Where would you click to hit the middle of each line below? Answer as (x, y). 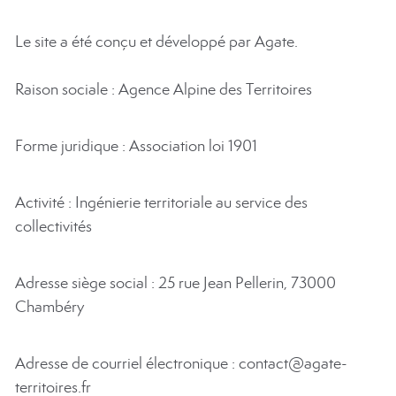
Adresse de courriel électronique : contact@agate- (181, 363)
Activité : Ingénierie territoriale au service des (161, 202)
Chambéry (49, 307)
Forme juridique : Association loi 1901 (136, 146)
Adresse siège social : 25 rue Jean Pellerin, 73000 (175, 283)
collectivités (53, 226)
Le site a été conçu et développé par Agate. (156, 42)
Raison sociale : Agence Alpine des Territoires (164, 89)
